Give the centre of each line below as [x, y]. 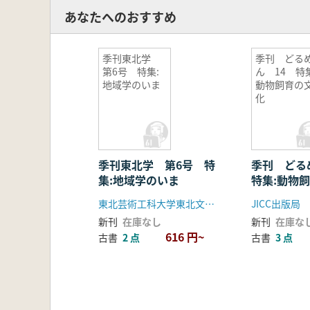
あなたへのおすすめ [120, 16]
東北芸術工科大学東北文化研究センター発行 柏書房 [210, 204]
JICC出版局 [275, 204]
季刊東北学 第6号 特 [157, 165]
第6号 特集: [131, 72]
